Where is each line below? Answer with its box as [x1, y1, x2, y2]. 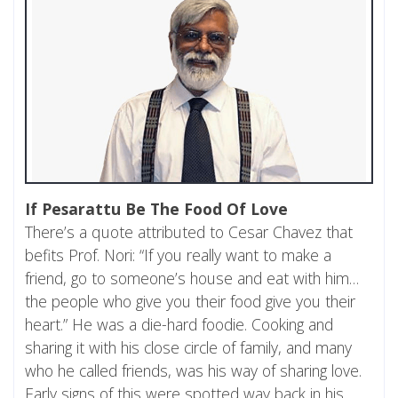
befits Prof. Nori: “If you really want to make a [25, 244, 331, 267]
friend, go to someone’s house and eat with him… [25, 267, 359, 290]
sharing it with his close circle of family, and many [25, 337, 352, 359]
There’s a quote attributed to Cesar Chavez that [25, 221, 353, 243]
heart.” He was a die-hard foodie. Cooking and [25, 314, 333, 336]
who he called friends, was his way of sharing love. [25, 360, 362, 382]
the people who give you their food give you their [25, 291, 355, 313]
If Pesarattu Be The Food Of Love [25, 198, 288, 220]
